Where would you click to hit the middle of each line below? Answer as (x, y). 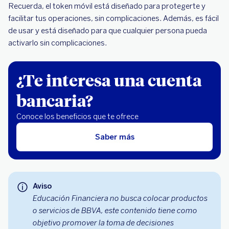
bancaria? (55, 100)
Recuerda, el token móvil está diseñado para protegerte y (107, 6)
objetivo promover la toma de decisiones (103, 223)
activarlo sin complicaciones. (58, 43)
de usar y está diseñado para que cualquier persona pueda (108, 31)
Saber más (114, 137)
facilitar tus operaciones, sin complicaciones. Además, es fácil (113, 18)
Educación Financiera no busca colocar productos (120, 198)
